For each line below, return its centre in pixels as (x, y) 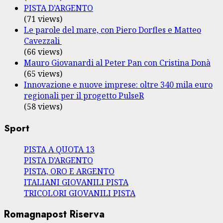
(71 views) (43, 19)
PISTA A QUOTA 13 (59, 150)
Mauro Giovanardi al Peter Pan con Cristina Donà (117, 62)
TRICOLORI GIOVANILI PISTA (80, 193)
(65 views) (43, 73)
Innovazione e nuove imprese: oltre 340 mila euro (118, 84)
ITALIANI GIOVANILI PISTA (76, 182)
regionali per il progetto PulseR (84, 95)
